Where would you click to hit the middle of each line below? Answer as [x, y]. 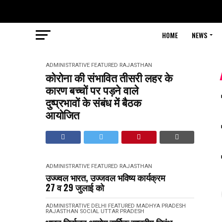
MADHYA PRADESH [161, 206]
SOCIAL [89, 211]
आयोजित [62, 114]
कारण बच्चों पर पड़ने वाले [92, 90]
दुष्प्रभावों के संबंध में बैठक [93, 102]
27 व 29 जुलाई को [75, 187]
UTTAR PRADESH [122, 211]
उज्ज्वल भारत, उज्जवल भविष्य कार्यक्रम [105, 177]
